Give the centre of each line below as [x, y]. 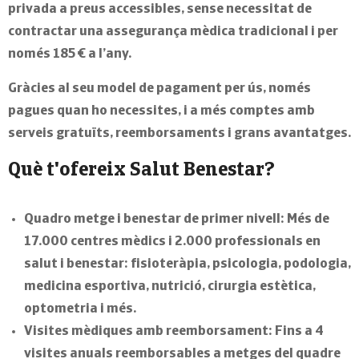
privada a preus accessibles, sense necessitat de [160, 9]
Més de [307, 219]
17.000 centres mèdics [95, 242]
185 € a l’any [91, 54]
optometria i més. [80, 309]
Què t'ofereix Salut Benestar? [141, 171]
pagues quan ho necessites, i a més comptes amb [161, 111]
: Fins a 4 [296, 331]
